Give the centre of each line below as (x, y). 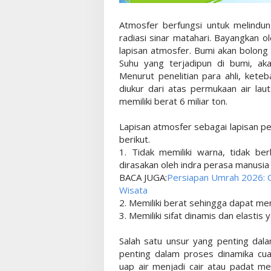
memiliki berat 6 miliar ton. (173, 101)
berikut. (135, 139)
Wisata (133, 190)
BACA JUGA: (143, 177)
